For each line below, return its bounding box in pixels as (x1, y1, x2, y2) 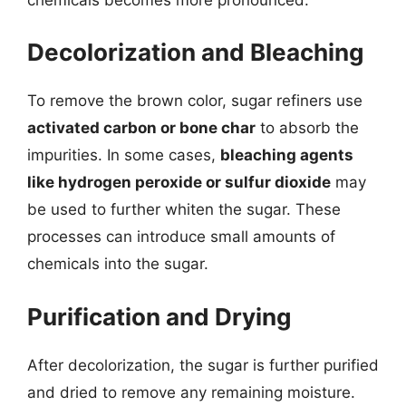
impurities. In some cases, (27, 146, 220, 164)
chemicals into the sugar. (27, 255, 208, 273)
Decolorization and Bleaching (27, 38, 363, 66)
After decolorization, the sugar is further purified (27, 355, 379, 374)
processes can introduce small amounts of (27, 227, 335, 246)
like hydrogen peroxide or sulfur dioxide (27, 173, 331, 191)
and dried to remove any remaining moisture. (27, 382, 355, 401)
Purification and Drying (27, 302, 291, 331)
